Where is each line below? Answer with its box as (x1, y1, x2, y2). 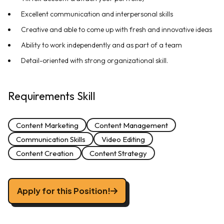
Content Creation (16, 148, 73, 158)
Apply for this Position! (17, 185, 110, 196)
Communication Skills (16, 134, 85, 144)
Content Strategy (89, 148, 147, 158)
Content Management (94, 120, 168, 130)
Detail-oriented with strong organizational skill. (21, 56, 168, 65)
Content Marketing (16, 120, 78, 130)
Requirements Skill (8, 89, 95, 103)
